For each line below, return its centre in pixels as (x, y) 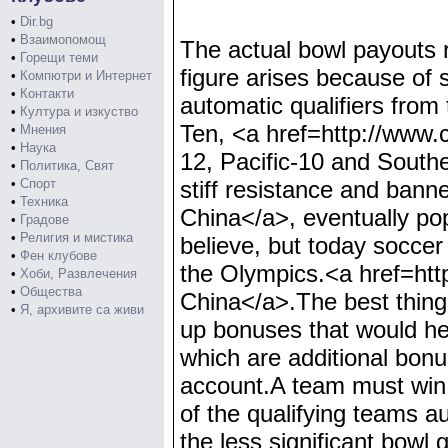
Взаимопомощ (63, 39)
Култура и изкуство (79, 111)
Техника (44, 201)
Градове (44, 219)
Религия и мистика (76, 237)
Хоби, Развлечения (78, 273)
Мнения (43, 129)
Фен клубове (58, 255)
